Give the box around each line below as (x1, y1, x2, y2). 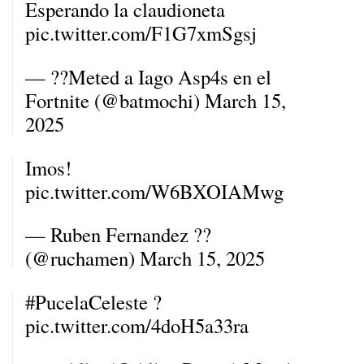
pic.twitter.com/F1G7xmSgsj (25, 19, 257, 47)
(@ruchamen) (25, 245, 140, 272)
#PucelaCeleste (25, 288, 148, 316)
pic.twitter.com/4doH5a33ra (25, 312, 249, 340)
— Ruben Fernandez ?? (25, 221, 211, 249)
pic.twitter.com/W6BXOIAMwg (25, 177, 284, 205)
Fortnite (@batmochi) (25, 86, 205, 114)
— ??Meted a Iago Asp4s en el (25, 63, 271, 90)
